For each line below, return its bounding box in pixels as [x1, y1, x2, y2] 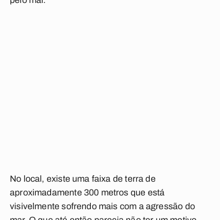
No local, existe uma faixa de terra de [10, 174, 156, 184]
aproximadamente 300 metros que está [10, 188, 165, 197]
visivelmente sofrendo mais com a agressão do [10, 201, 195, 211]
